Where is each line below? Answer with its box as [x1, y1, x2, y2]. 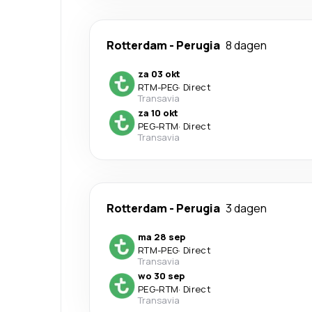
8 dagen [226, 37, 267, 53]
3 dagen [226, 200, 267, 216]
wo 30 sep [138, 269, 185, 282]
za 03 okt [138, 67, 180, 80]
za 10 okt [138, 106, 178, 119]
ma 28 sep [138, 230, 185, 243]
